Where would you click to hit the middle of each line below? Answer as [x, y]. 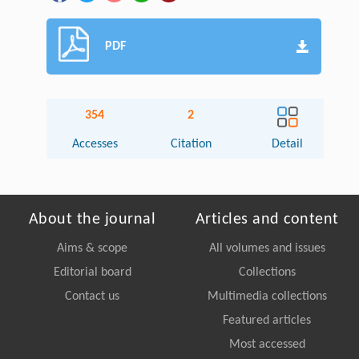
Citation [191, 144]
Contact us [92, 296]
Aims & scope [92, 248]
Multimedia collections [267, 296]
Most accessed [267, 344]
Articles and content [267, 219]
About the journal [92, 219]
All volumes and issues [267, 248]
